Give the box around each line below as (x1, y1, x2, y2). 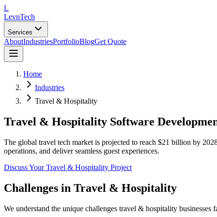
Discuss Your (4, 163, 46, 171)
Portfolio (53, 37, 79, 46)
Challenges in (4, 181, 74, 194)
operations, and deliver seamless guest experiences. (4, 146, 159, 155)
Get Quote (94, 37, 126, 46)
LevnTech (4, 13, 35, 21)
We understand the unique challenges (4, 204, 119, 213)
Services (8, 29, 32, 36)
